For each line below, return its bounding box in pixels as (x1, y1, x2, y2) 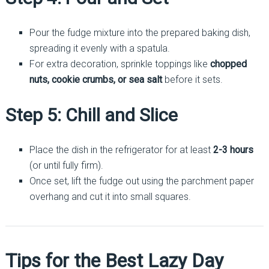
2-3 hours (213, 144, 253, 156)
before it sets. (162, 73, 223, 85)
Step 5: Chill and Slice (5, 104, 178, 125)
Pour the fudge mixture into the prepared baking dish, (29, 26, 250, 38)
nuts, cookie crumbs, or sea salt (29, 73, 162, 85)
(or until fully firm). (29, 159, 103, 171)
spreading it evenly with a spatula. (29, 42, 170, 54)
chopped (210, 58, 247, 70)
